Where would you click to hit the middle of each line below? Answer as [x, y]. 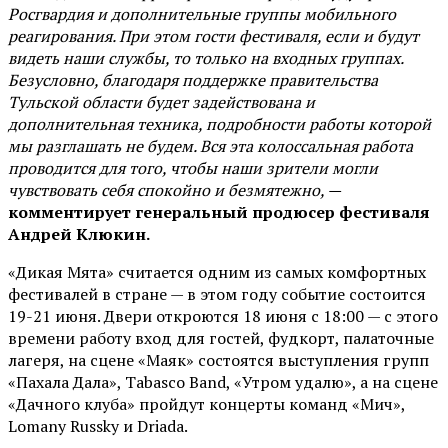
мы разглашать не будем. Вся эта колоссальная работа [210, 145]
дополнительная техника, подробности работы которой [219, 123]
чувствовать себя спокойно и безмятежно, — [174, 189]
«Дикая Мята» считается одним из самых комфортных [217, 271]
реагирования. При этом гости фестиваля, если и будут [213, 35]
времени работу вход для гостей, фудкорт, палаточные [221, 337]
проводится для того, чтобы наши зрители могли [193, 167]
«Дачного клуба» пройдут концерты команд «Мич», [206, 403]
